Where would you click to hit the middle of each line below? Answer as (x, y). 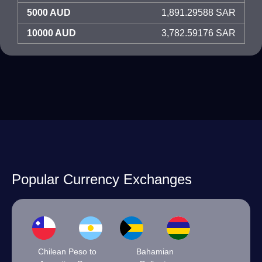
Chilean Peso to (67, 251)
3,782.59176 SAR (199, 33)
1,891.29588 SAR (199, 13)
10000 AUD (51, 33)
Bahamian (155, 251)
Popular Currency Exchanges (102, 179)
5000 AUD (49, 13)
